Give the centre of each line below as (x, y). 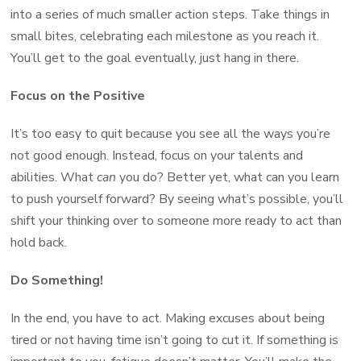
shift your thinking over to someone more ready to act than (176, 220)
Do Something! (57, 280)
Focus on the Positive (78, 95)
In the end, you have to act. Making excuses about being (168, 318)
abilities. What (54, 177)
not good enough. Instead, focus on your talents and (157, 155)
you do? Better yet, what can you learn (228, 177)
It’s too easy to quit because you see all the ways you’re (171, 133)
